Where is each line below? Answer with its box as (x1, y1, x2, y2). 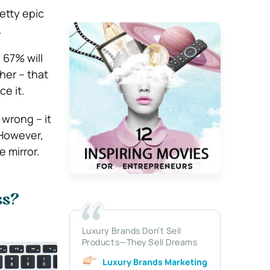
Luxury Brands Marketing (102, 256, 207, 268)
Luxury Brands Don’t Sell (81, 224, 182, 236)
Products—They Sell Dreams (81, 236, 198, 248)
